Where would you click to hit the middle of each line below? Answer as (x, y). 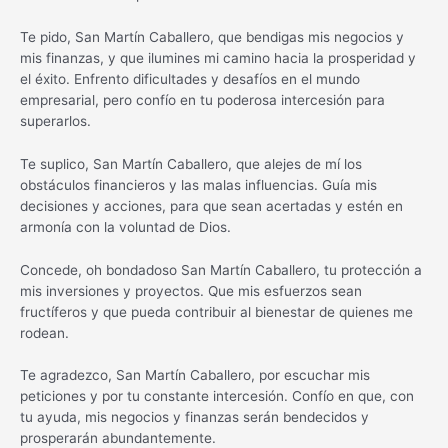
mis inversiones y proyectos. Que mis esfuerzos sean (191, 290)
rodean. (44, 332)
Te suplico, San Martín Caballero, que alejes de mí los (191, 163)
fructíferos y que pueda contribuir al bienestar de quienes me (216, 311)
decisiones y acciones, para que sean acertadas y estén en (211, 205)
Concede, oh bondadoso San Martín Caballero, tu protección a (221, 269)
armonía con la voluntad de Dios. (125, 226)
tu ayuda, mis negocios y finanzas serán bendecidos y (194, 417)
